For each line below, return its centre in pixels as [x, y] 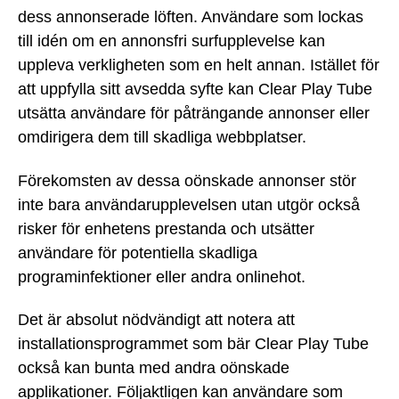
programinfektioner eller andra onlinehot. [162, 277]
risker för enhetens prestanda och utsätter [166, 228]
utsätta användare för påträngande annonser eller [194, 113]
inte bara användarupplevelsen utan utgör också [189, 204]
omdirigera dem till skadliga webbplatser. [162, 137]
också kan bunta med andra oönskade [154, 368]
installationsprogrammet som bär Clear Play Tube [193, 344]
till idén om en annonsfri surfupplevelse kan [171, 41]
